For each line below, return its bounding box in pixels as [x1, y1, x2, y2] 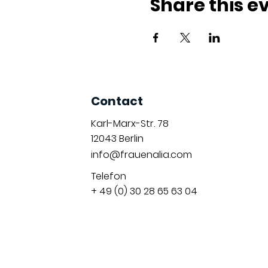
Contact [90, 92, 143, 109]
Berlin [116, 131, 144, 145]
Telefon [90, 169, 126, 183]
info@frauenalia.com [90, 147, 192, 162]
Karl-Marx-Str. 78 [90, 116, 169, 130]
